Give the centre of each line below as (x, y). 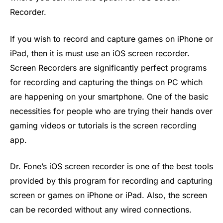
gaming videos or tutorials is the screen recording (103, 125)
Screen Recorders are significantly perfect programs (108, 67)
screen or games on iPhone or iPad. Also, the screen (109, 195)
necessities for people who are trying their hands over (111, 111)
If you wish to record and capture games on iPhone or (111, 39)
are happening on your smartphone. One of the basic (109, 96)
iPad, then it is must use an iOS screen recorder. (100, 53)
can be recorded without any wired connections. (101, 210)
